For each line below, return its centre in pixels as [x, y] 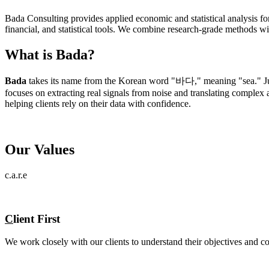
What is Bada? [50, 55]
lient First [37, 219]
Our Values [40, 149]
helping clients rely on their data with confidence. [98, 104]
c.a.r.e [16, 175]
